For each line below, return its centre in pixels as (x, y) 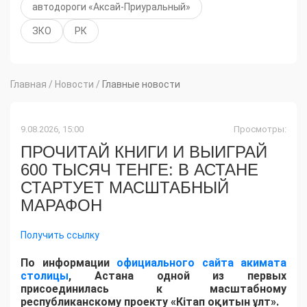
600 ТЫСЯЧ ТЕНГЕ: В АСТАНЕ (139, 170)
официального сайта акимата (201, 263)
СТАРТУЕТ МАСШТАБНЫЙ (125, 188)
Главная (28, 85)
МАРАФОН (61, 206)
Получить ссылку (60, 235)
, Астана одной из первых (177, 276)
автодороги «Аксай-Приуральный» (111, 7)
